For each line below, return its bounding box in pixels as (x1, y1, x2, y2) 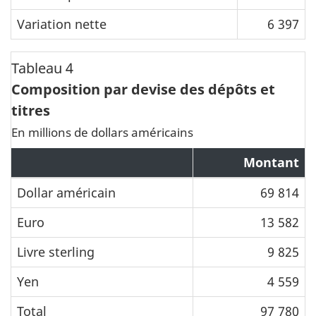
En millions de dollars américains (11, 124, 193, 141)
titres (11, 101, 50, 121)
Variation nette (17, 15, 107, 32)
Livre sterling (17, 243, 95, 261)
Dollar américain (17, 184, 116, 202)
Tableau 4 (11, 59, 73, 78)
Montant (243, 154, 299, 171)
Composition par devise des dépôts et (11, 80, 275, 99)
